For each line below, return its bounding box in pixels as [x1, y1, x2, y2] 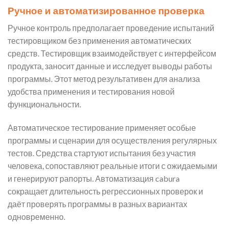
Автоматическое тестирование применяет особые [8, 122, 196, 132]
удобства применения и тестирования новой [8, 87, 175, 97]
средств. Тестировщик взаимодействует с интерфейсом [8, 48, 216, 59]
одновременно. [8, 211, 65, 221]
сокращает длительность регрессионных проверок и [8, 186, 203, 196]
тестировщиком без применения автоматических [8, 36, 191, 46]
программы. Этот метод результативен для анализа [8, 74, 200, 84]
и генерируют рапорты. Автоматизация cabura [8, 173, 180, 183]
